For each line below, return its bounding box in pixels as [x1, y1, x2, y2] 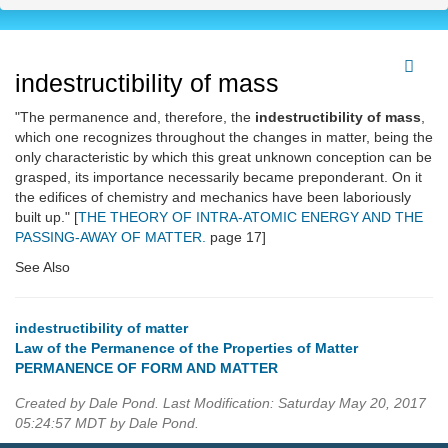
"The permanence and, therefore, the [15, 109, 255, 126]
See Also [15, 259, 70, 276]
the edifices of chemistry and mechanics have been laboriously [15, 189, 411, 206]
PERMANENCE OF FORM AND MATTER [15, 360, 278, 377]
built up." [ [15, 209, 78, 226]
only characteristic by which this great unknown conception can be [15, 149, 432, 166]
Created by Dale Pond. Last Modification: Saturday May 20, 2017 [15, 395, 426, 412]
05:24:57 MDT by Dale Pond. [15, 415, 199, 432]
